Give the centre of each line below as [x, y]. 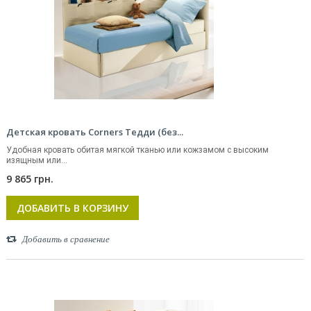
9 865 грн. [30, 179]
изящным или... [37, 160]
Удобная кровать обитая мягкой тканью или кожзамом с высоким [137, 150]
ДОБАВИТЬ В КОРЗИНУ [73, 208]
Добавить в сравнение [66, 239]
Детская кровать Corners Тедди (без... [95, 132]
